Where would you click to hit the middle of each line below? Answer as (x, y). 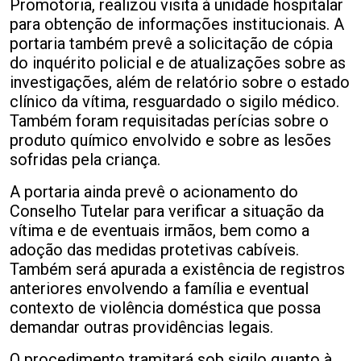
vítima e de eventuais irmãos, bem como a (160, 231)
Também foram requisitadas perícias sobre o (169, 121)
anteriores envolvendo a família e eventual (159, 289)
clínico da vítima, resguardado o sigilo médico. (174, 102)
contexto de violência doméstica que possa (165, 308)
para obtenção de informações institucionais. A (177, 25)
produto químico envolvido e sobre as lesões (170, 141)
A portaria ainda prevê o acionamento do (154, 192)
